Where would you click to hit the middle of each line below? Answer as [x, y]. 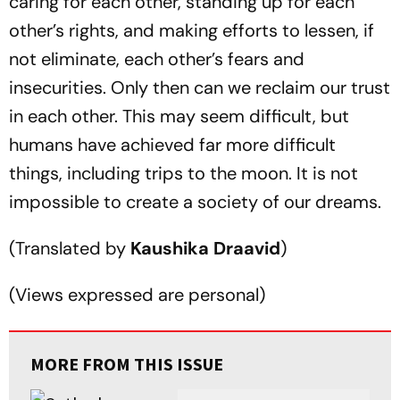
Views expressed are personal [137, 295]
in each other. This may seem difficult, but [179, 116]
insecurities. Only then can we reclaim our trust [200, 87]
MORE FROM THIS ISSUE [127, 364]
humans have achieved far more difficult [172, 145]
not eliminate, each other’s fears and [157, 59]
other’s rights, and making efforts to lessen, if [192, 30]
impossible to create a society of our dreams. [195, 202]
